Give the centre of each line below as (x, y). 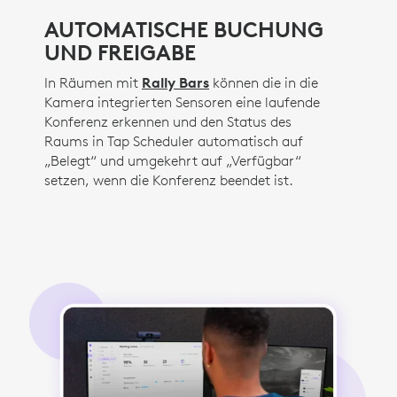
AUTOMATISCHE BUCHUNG (184, 30)
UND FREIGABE (120, 53)
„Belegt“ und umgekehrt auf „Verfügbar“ (173, 161)
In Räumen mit (93, 83)
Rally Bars (175, 83)
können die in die (264, 83)
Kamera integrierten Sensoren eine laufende (182, 102)
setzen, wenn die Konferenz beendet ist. (169, 180)
